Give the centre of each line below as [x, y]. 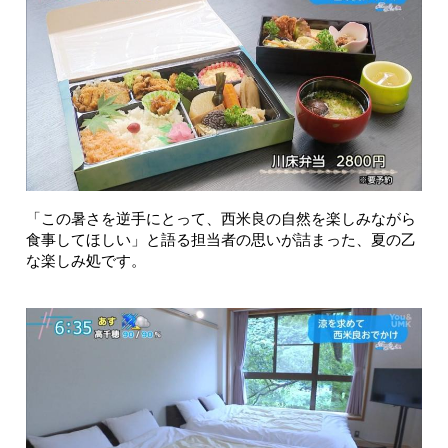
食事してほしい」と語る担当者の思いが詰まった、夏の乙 [221, 239]
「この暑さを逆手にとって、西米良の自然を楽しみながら [221, 218]
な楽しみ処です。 [86, 260]
